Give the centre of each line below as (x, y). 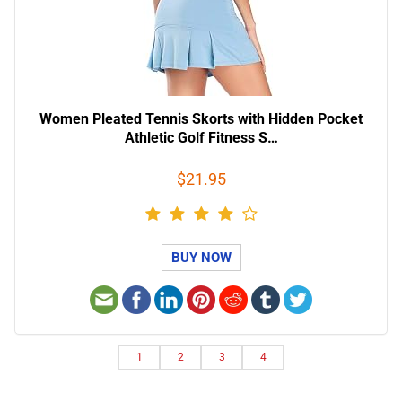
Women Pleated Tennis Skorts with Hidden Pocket (201, 119)
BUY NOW (201, 258)
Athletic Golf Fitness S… (201, 138)
